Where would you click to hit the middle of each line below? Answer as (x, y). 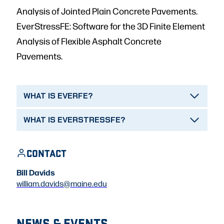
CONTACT (46, 153)
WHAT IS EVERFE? (58, 96)
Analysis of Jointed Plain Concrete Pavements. (107, 11)
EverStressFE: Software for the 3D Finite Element (111, 26)
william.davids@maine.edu (62, 183)
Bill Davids (36, 172)
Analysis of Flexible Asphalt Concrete (89, 41)
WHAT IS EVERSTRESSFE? (74, 120)
